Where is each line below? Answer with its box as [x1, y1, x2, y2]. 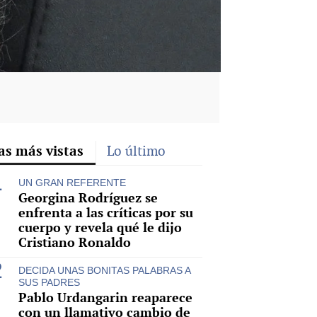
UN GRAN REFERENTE [18, 176, 126, 188]
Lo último [107, 142, 166, 160]
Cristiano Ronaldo [18, 234, 131, 250]
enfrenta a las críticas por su [18, 204, 193, 221]
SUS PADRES [18, 276, 80, 288]
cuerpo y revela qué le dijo [18, 219, 182, 236]
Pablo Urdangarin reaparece [18, 289, 192, 306]
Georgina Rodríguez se [18, 189, 158, 206]
